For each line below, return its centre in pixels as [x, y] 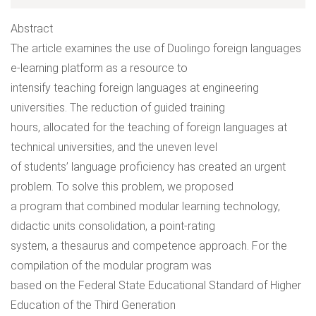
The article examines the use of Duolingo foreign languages [156, 48]
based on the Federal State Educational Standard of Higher [156, 285]
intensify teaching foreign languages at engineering [135, 88]
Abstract [32, 29]
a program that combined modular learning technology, [145, 206]
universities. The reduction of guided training [118, 108]
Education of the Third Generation [93, 305]
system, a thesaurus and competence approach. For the [149, 246]
